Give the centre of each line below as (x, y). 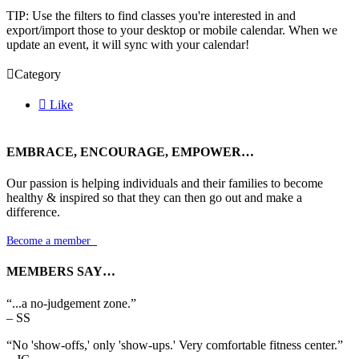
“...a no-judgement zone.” (71, 303)
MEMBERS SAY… (61, 272)
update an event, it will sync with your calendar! (128, 45)
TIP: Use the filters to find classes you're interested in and (151, 16)
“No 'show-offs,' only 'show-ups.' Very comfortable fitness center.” (175, 345)
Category (38, 75)
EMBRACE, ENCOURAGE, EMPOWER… (130, 151)
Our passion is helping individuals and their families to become (165, 183)
